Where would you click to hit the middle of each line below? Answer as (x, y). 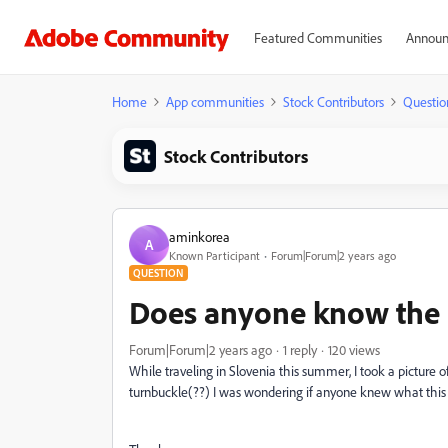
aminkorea (199, 236)
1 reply (300, 349)
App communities (215, 101)
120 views (354, 349)
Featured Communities (317, 37)
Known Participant (214, 255)
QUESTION (158, 273)
